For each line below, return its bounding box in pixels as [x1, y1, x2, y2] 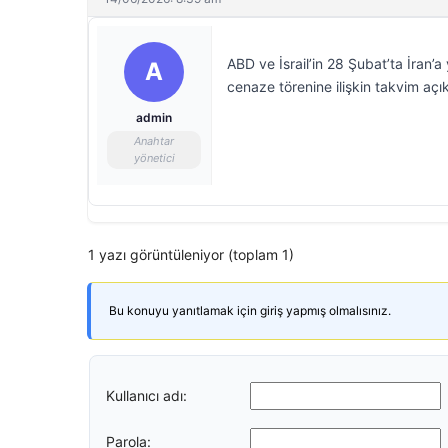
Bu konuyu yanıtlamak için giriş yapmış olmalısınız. [109, 303, 391, 318]
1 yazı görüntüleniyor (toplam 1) [88, 246, 294, 263]
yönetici [133, 151, 175, 165]
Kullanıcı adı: [106, 386, 187, 404]
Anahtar [134, 134, 174, 148]
